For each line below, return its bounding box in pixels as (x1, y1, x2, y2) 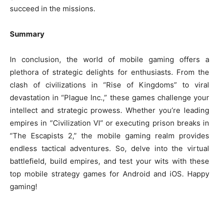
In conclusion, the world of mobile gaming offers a (10, 55, 209, 64)
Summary (10, 29, 44, 39)
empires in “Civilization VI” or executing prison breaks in (10, 118, 209, 128)
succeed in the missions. (10, 4, 95, 13)
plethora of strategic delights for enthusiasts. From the (10, 67, 209, 77)
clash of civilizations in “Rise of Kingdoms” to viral (10, 80, 209, 89)
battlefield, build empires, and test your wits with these (10, 156, 209, 166)
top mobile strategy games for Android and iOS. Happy (10, 169, 209, 178)
